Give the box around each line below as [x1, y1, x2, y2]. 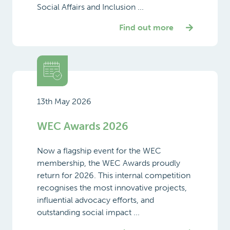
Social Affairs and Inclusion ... [37, 2, 144, 12]
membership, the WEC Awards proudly [37, 158, 180, 168]
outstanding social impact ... [37, 207, 140, 217]
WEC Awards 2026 [37, 119, 128, 132]
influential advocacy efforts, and [37, 195, 154, 205]
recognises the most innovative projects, [37, 182, 187, 193]
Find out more [119, 22, 174, 32]
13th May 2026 [37, 96, 91, 106]
